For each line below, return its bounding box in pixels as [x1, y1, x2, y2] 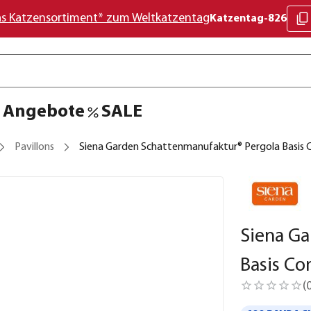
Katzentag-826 [210, 13, 287, 24]
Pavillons [15, 142, 54, 153]
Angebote [3, 103, 85, 121]
